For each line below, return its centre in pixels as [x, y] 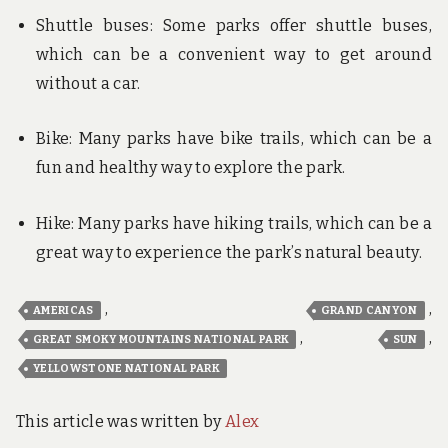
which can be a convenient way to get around [234, 54]
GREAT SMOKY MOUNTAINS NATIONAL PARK [161, 339]
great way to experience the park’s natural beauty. [229, 252]
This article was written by [120, 422]
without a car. [88, 83]
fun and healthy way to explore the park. [191, 168]
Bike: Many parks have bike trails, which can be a [234, 139]
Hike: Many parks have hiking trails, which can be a [234, 223]
